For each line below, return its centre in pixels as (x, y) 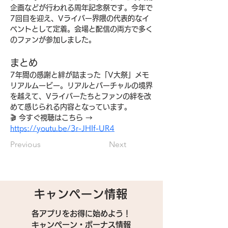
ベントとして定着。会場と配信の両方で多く (81, 29)
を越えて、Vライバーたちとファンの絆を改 (81, 96)
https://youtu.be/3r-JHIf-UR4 (62, 128)
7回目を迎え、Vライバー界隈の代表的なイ (80, 18)
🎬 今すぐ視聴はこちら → (53, 118)
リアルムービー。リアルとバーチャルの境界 (81, 85)
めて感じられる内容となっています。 (71, 107)
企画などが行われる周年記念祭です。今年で (81, 8)
